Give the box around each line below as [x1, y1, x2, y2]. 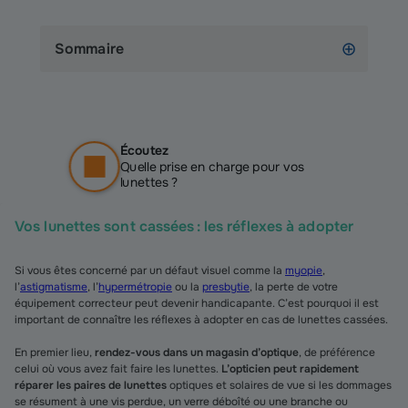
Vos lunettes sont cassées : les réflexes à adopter [15, 217, 353, 236]
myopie [285, 263, 322, 278]
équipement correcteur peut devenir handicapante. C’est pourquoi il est [15, 296, 379, 311]
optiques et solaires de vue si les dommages [167, 378, 392, 393]
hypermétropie [98, 280, 172, 294]
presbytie [202, 280, 250, 294]
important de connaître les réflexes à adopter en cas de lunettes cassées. [15, 312, 388, 327]
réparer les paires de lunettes [15, 378, 167, 393]
